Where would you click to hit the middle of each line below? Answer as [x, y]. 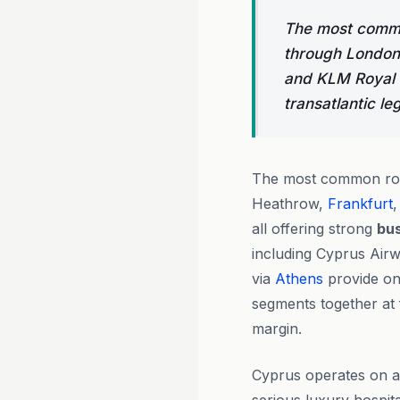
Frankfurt [360, 204]
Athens [299, 279]
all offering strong [314, 229]
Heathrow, [290, 204]
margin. [277, 329]
